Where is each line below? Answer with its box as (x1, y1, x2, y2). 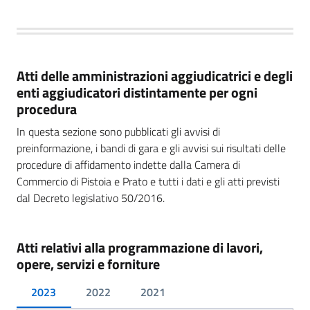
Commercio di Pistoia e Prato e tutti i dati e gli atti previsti (17, 172, 280, 190)
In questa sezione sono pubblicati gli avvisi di (17, 122, 220, 140)
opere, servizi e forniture (17, 253, 160, 275)
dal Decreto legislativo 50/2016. (17, 189, 165, 206)
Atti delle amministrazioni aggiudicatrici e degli (17, 64, 293, 86)
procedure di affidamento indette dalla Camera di (17, 156, 240, 173)
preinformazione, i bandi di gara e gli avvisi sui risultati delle (17, 139, 286, 156)
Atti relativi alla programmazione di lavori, (17, 236, 263, 258)
